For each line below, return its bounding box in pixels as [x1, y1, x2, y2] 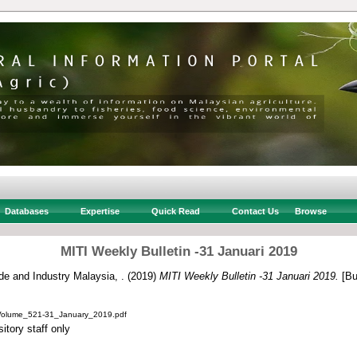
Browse [294, 206, 327, 216]
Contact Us [231, 206, 279, 216]
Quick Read [151, 206, 200, 216]
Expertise [80, 206, 120, 216]
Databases [4, 206, 49, 216]
